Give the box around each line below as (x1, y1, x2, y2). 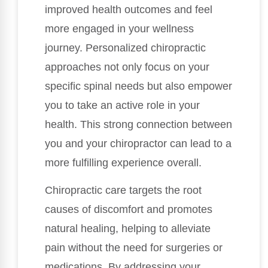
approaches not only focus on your (45, 60, 209, 73)
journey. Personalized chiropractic (45, 41, 206, 54)
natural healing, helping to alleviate (45, 223, 211, 235)
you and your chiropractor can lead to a (45, 137, 232, 150)
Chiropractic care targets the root (45, 184, 202, 197)
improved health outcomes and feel (45, 3, 212, 16)
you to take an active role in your (45, 99, 200, 111)
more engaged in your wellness (45, 22, 194, 35)
